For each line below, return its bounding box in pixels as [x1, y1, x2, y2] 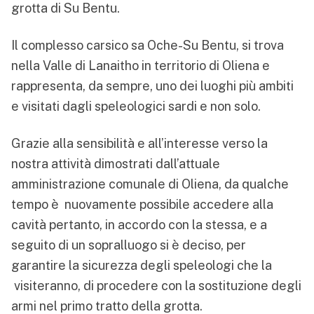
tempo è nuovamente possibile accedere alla [11, 197, 273, 212]
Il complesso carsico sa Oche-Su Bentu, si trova [11, 38, 284, 53]
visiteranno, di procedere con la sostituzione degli [11, 278, 301, 294]
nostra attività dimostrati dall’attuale [11, 156, 220, 172]
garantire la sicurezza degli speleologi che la [11, 258, 272, 273]
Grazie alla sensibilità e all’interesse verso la [11, 136, 268, 151]
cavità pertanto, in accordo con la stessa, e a [11, 217, 267, 233]
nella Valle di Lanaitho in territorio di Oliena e [11, 58, 270, 74]
